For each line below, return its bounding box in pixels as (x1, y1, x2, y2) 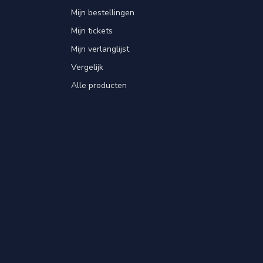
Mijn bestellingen (71, 7, 134, 19)
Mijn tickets (71, 25, 113, 37)
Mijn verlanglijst (71, 43, 129, 55)
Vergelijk (71, 62, 103, 73)
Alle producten (71, 80, 127, 92)
